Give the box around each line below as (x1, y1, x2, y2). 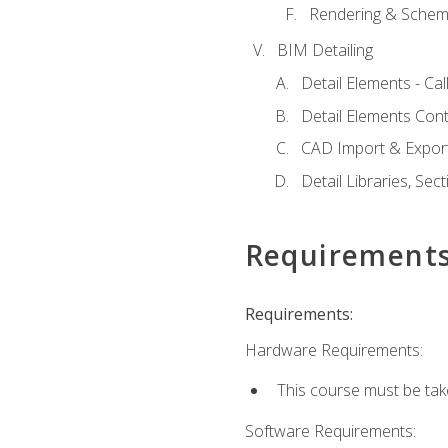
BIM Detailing (276, 39, 373, 62)
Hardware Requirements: (244, 338, 423, 361)
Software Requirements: (244, 419, 416, 442)
